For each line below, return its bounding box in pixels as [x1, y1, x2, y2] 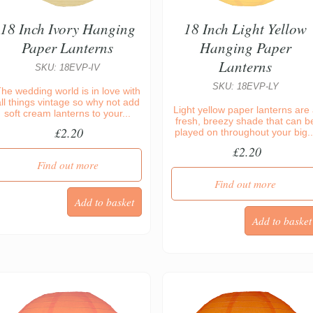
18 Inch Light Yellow [184, 19, 307, 39]
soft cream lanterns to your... [4, 108, 131, 119]
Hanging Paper [199, 38, 291, 58]
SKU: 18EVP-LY [212, 82, 279, 92]
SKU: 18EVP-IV [35, 63, 101, 73]
